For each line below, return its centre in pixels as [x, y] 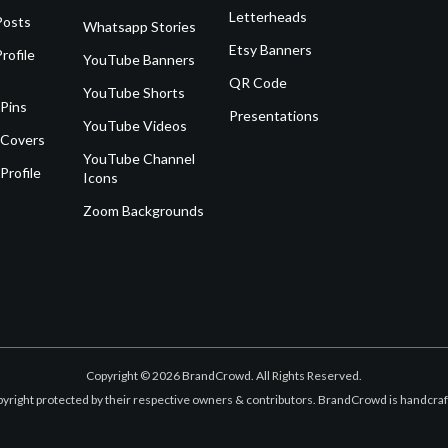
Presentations [274, 115]
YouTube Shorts [134, 92]
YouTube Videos [135, 125]
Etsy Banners [271, 49]
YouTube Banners [139, 59]
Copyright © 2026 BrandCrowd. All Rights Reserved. [223, 375]
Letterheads [268, 16]
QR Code [258, 82]
